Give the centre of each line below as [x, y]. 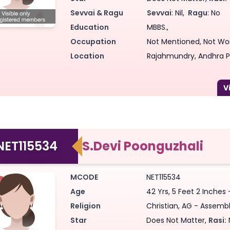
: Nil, [179, 13]
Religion [85, 206]
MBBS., [158, 27]
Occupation [93, 41]
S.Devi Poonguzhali [143, 146]
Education [90, 27]
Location [87, 56]
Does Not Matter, [177, 220]
